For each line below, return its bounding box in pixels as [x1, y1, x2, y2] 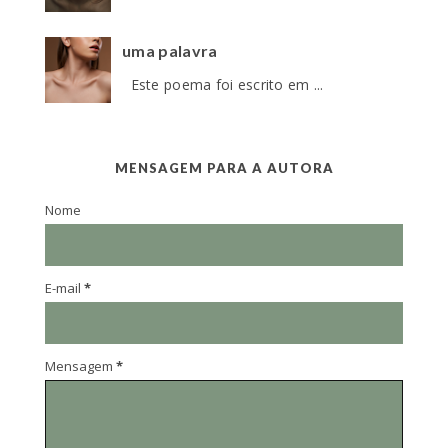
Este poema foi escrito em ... [122, 74, 324, 94]
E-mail [45, 278, 84, 297]
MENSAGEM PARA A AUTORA [114, 159, 334, 176]
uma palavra [122, 41, 218, 61]
